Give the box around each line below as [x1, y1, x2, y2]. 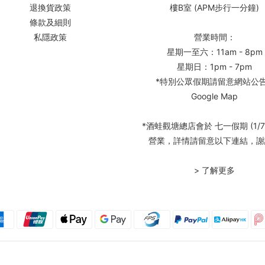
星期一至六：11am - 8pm [166, 47, 263, 57]
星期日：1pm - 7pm [177, 62, 253, 72]
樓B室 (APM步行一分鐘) [170, 2, 260, 12]
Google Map [191, 91, 238, 101]
